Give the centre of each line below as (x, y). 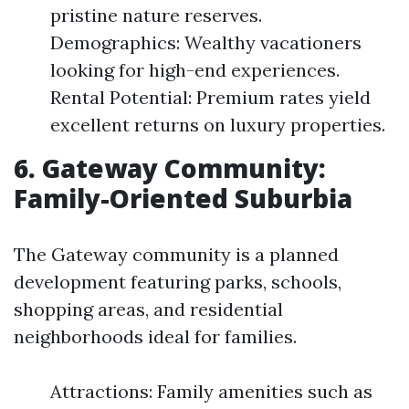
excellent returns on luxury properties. (218, 125)
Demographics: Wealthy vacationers (206, 42)
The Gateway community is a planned (176, 254)
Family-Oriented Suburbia (183, 198)
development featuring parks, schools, (178, 282)
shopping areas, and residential (148, 309)
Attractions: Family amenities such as (211, 391)
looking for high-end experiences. (195, 70)
